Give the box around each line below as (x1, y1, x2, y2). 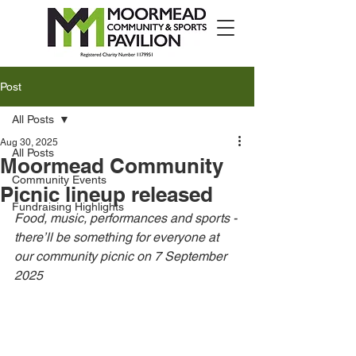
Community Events (12, 173, 106, 186)
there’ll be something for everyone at (14, 230, 222, 245)
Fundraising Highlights (12, 200, 124, 213)
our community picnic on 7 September (14, 249, 230, 264)
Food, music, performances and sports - (14, 211, 240, 226)
